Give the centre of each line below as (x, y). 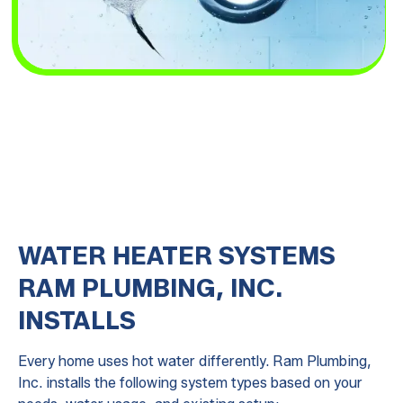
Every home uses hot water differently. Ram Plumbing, (194, 362)
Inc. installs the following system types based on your (190, 383)
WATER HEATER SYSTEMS (176, 256)
